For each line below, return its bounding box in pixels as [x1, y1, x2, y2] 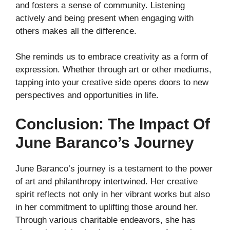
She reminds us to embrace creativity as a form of [15, 52, 208, 62]
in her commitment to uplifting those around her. [15, 202, 198, 212]
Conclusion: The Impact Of [15, 115, 210, 132]
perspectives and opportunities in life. [15, 90, 159, 101]
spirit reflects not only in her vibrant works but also [15, 189, 210, 199]
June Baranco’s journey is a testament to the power [15, 163, 213, 174]
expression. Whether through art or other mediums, [15, 65, 212, 75]
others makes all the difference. [15, 26, 137, 36]
